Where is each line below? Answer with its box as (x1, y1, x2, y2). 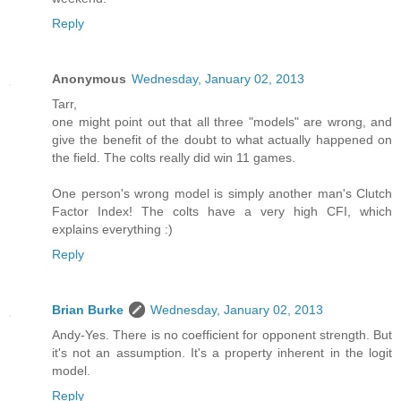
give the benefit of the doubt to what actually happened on (52, 132, 392, 148)
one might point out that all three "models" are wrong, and (52, 115, 392, 130)
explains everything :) (52, 222, 173, 237)
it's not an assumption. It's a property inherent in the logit (52, 346, 392, 361)
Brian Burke (52, 303, 124, 318)
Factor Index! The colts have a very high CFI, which (52, 204, 392, 219)
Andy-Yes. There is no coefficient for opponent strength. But (52, 328, 392, 343)
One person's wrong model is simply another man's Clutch (52, 186, 392, 201)
